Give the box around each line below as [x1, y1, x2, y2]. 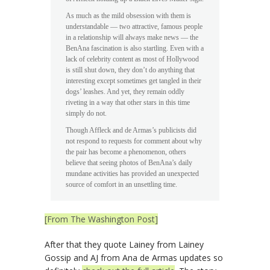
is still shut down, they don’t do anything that [66, 66, 195, 74]
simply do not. [66, 110, 107, 117]
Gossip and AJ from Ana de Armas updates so [45, 252, 223, 263]
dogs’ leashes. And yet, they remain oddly [66, 88, 184, 95]
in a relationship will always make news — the [66, 34, 198, 41]
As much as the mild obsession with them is [66, 12, 191, 19]
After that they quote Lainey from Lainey [45, 239, 204, 250]
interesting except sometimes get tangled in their [66, 77, 201, 84]
